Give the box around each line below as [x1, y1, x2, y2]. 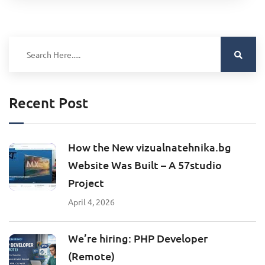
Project [68, 175, 104, 189]
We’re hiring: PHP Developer [68, 231, 208, 245]
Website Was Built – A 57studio [68, 157, 222, 172]
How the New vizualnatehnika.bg [68, 140, 231, 154]
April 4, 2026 [68, 196, 115, 207]
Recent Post [9, 93, 88, 112]
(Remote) [68, 248, 115, 263]
